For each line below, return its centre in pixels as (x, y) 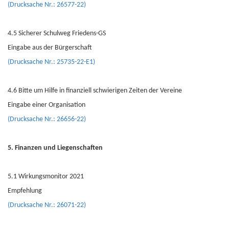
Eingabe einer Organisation (47, 105)
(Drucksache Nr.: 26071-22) (47, 205)
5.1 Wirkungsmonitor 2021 (46, 177)
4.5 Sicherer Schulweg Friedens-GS (57, 33)
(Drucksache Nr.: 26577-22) (47, 5)
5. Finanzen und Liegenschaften (55, 148)
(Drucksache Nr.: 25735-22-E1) (51, 62)
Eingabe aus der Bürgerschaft (50, 48)
